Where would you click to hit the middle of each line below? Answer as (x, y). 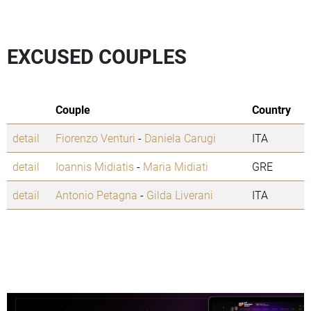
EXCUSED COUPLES (97, 57)
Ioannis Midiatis (95, 167)
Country (271, 110)
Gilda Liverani (180, 195)
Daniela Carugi (180, 138)
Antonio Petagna (96, 195)
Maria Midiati (176, 167)
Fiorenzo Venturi (95, 138)
